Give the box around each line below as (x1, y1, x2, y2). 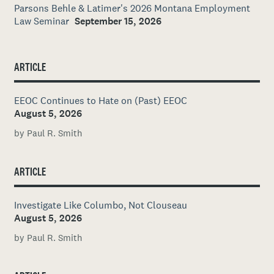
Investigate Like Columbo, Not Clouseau (13, 198, 187, 211)
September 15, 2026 (75, 15, 162, 28)
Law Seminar (13, 15, 72, 28)
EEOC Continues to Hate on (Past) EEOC (13, 94, 187, 106)
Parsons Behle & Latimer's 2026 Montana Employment (13, 2, 250, 15)
